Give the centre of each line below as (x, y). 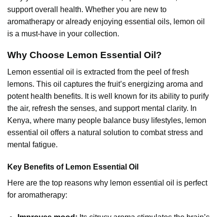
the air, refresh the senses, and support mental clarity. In (102, 108)
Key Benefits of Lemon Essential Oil (73, 167)
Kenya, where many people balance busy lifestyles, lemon (107, 120)
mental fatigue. (32, 144)
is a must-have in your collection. (63, 33)
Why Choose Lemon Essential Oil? (85, 55)
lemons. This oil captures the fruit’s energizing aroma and (105, 84)
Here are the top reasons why (59, 183)
